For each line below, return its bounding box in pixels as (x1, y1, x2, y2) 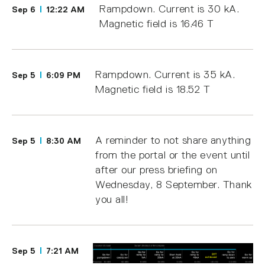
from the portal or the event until (95, 149, 250, 161)
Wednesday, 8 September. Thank (95, 179, 252, 191)
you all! (95, 193, 129, 206)
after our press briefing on (95, 164, 218, 176)
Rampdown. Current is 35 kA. (95, 69, 235, 81)
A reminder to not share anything (95, 134, 251, 147)
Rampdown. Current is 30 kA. (99, 3, 240, 15)
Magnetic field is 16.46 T (99, 18, 214, 30)
